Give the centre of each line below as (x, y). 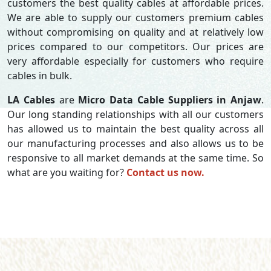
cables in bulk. (40, 76)
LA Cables (31, 100)
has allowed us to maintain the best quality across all (135, 129)
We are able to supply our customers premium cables (135, 18)
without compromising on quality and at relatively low (135, 32)
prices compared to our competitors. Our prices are (135, 47)
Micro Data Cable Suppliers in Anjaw (170, 100)
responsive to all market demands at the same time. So (135, 158)
